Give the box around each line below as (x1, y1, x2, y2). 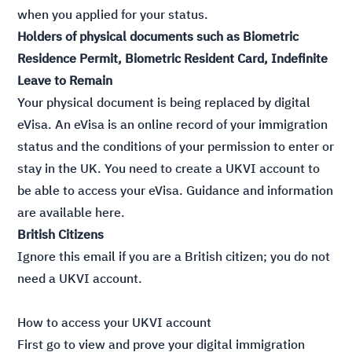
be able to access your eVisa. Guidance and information (17, 182, 334, 198)
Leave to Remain (17, 72, 113, 88)
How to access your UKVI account (17, 314, 212, 330)
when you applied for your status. (17, 6, 215, 22)
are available (17, 204, 96, 220)
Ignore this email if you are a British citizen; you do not (17, 248, 331, 264)
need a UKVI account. (17, 270, 146, 286)
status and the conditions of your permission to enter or (17, 138, 335, 154)
